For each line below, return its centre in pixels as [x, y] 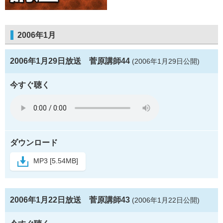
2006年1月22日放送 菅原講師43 [70, 200]
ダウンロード [34, 143]
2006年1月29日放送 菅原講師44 [70, 61]
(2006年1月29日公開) [166, 61]
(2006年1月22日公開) [166, 200]
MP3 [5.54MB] [56, 161]
